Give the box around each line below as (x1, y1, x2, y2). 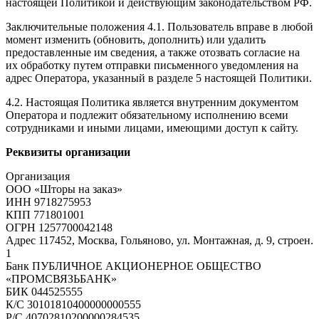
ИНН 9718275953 (6, 195, 91, 208)
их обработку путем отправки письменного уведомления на (6, 58, 298, 71)
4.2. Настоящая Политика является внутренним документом (6, 95, 298, 108)
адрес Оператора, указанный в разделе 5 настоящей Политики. (6, 71, 312, 84)
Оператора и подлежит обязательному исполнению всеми (6, 108, 288, 121)
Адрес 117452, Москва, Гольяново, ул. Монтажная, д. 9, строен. (6, 234, 313, 246)
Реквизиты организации (6, 145, 130, 158)
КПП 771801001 (6, 208, 85, 221)
